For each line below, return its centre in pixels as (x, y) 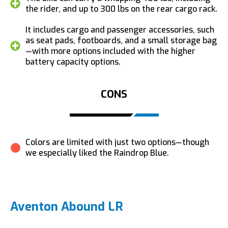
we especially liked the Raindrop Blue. (97, 153)
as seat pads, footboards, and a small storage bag (121, 40)
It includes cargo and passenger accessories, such (120, 30)
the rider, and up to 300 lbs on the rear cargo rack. (121, 9)
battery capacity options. (73, 62)
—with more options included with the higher (110, 51)
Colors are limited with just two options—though (117, 142)
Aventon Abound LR (67, 206)
